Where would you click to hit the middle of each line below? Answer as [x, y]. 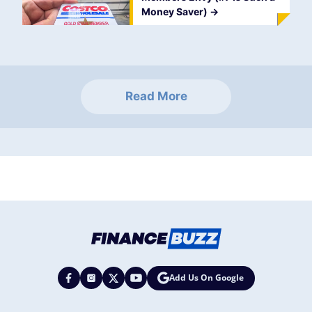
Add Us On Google [206, 278]
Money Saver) [175, 12]
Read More [156, 96]
